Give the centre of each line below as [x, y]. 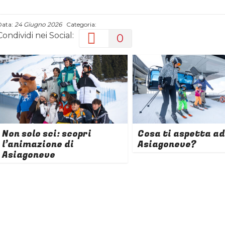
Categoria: [79, 24]
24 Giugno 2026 [38, 24]
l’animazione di [38, 144]
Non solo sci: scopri [47, 134]
